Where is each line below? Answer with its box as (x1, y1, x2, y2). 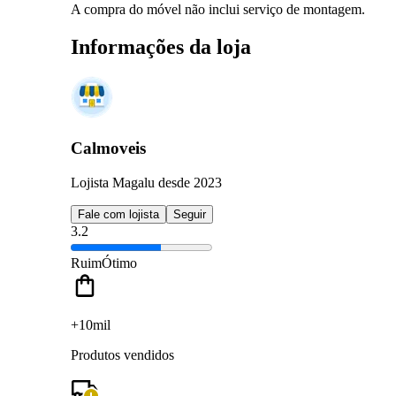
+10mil (71, 316, 110, 332)
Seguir (173, 207, 206, 221)
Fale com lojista (78, 207, 159, 221)
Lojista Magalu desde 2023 (71, 174, 222, 190)
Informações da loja (71, 34, 251, 58)
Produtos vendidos (71, 346, 174, 362)
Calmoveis (71, 139, 146, 158)
